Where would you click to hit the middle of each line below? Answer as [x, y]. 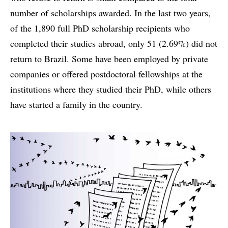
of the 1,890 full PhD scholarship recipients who [100, 28]
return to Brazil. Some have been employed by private [109, 58]
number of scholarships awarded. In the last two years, [110, 12]
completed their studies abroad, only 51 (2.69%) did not [114, 43]
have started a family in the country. [76, 104]
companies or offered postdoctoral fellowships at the [106, 74]
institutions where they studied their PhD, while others [111, 89]
